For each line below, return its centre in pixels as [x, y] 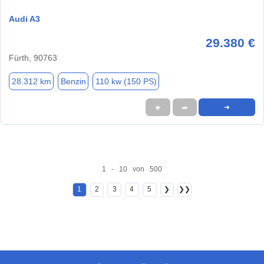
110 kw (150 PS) [126, 81]
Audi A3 [24, 19]
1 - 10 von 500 [132, 169]
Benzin [73, 81]
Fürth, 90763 [33, 58]
